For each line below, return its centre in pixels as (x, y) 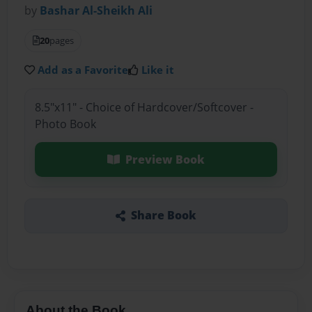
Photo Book (65, 124)
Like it (158, 70)
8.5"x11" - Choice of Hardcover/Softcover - (144, 107)
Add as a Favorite (83, 70)
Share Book (163, 216)
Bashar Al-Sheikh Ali (96, 11)
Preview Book (165, 159)
